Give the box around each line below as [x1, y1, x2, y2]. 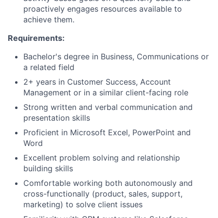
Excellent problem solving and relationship [23, 153, 180, 163]
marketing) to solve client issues [23, 200, 143, 210]
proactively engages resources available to [23, 4, 182, 14]
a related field [23, 62, 74, 73]
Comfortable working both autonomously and [23, 178, 193, 188]
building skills [23, 163, 73, 174]
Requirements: [8, 33, 65, 43]
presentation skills [23, 113, 90, 123]
